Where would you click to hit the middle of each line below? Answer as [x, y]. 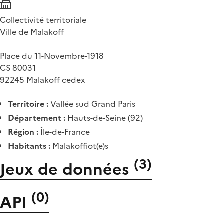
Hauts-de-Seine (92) [104, 118]
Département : [37, 118]
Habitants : [29, 146]
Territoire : [28, 104]
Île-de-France [64, 132]
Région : [23, 132]
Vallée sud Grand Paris [92, 104]
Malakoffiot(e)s [79, 146]
